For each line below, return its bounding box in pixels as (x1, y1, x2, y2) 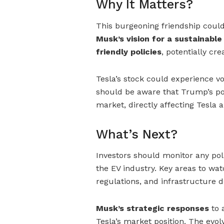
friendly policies (96, 46, 161, 56)
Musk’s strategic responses (96, 203, 209, 213)
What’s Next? (96, 126, 177, 141)
